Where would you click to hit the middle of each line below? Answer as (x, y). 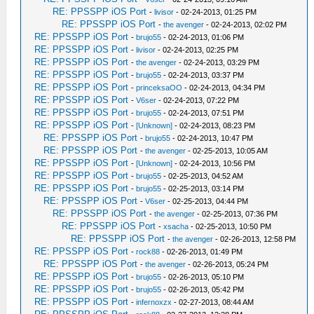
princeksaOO (159, 88)
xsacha (176, 226)
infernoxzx (154, 302)
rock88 (148, 252)
